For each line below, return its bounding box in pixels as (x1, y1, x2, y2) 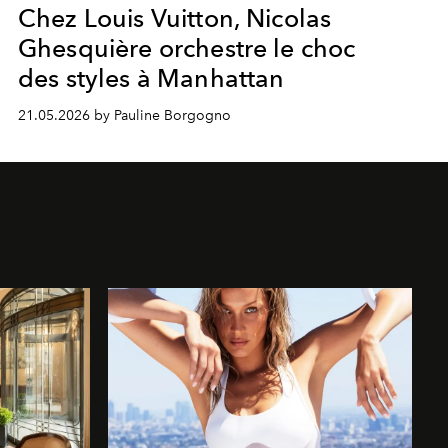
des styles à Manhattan (17, 62, 285, 93)
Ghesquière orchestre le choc (17, 32, 356, 63)
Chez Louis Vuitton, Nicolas (17, 2, 332, 33)
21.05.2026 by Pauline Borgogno (17, 106, 231, 124)
